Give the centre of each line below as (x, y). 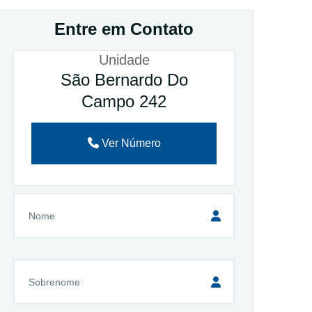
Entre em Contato (124, 29)
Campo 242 (124, 101)
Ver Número (131, 143)
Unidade (124, 60)
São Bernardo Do (124, 80)
